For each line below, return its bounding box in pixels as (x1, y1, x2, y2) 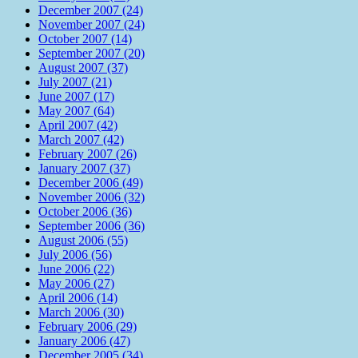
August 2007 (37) (38, 60, 128, 74)
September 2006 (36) (38, 218, 145, 233)
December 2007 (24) (38, 2, 143, 17)
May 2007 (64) (38, 103, 114, 117)
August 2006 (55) (38, 233, 128, 247)
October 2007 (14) (38, 31, 132, 46)
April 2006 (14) (38, 290, 117, 304)
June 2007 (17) (38, 89, 114, 103)
